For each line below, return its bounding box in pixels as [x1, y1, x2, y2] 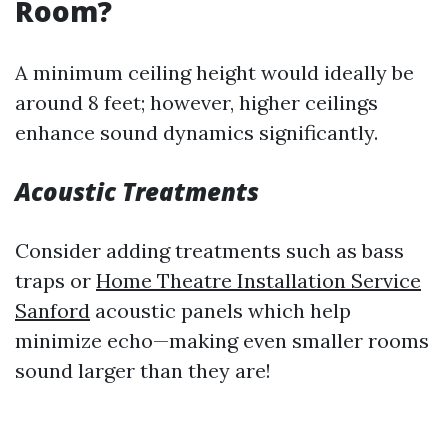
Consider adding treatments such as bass [15, 238, 404, 263]
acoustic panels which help [90, 298, 351, 323]
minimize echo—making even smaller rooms [15, 328, 429, 353]
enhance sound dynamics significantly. [15, 120, 378, 145]
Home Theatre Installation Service [96, 268, 421, 293]
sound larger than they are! [15, 358, 271, 383]
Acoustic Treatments [15, 175, 259, 208]
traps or [15, 268, 96, 293]
